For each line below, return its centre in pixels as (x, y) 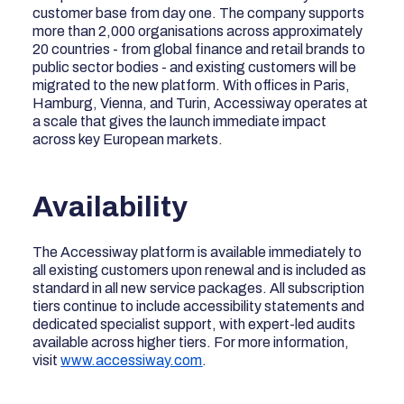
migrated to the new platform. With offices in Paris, (192, 85)
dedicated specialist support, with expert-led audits (194, 324)
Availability (110, 207)
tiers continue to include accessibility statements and (199, 306)
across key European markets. (128, 139)
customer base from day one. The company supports (199, 13)
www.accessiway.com (132, 360)
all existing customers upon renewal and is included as (200, 270)
